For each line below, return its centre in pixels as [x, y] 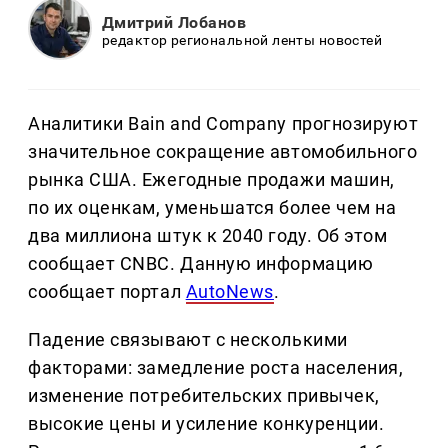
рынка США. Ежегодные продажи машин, [211, 180]
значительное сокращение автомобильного [223, 152]
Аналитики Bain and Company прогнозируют [223, 124]
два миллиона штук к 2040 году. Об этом [208, 236]
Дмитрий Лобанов [174, 22]
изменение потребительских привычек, [204, 396]
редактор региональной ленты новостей [242, 39]
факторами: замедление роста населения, [216, 368]
